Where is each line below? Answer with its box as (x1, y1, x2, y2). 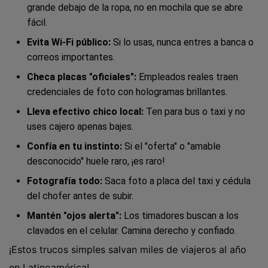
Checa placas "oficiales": (27, 71, 139, 83)
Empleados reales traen (139, 71, 238, 83)
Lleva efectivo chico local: (27, 105, 146, 117)
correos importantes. (27, 51, 115, 63)
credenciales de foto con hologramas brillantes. (27, 86, 227, 98)
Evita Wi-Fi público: (27, 36, 113, 48)
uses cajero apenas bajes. (27, 120, 133, 132)
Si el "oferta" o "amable (124, 140, 221, 152)
